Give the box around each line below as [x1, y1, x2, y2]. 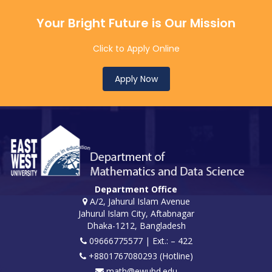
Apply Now [114, 73, 158, 85]
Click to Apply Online [92, 42, 180, 55]
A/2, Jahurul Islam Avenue [87, 195, 190, 207]
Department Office [95, 183, 177, 195]
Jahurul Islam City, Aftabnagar [78, 207, 194, 219]
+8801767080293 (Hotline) [86, 250, 193, 262]
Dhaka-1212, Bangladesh [86, 219, 186, 231]
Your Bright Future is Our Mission [36, 15, 236, 32]
